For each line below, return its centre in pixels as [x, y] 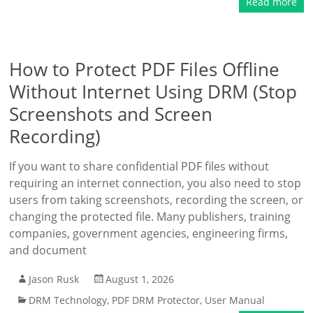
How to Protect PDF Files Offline [145, 69]
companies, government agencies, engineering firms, [149, 233]
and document [48, 250]
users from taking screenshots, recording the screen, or [156, 200]
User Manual [235, 300]
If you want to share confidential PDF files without [139, 166]
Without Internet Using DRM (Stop [153, 92]
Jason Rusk [54, 279]
